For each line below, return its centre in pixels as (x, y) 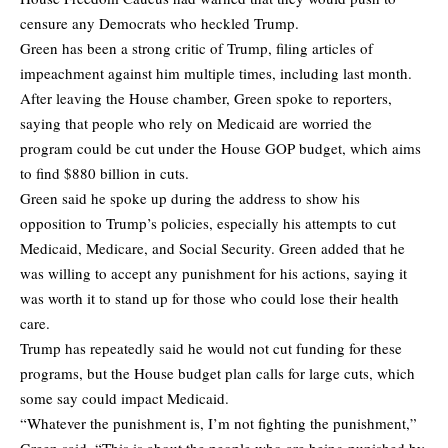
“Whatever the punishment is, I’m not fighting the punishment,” (218, 422)
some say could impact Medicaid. (124, 397)
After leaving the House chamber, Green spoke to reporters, (206, 97)
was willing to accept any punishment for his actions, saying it (213, 272)
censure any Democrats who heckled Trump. (159, 22)
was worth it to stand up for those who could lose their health (209, 297)
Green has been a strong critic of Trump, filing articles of (196, 47)
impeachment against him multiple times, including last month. (216, 72)
